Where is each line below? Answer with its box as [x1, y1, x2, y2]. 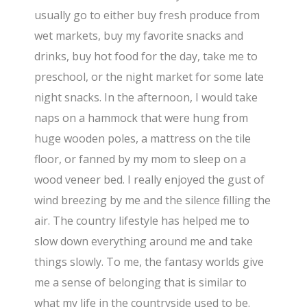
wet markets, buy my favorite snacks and [34, 27, 244, 43]
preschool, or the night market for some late [34, 69, 265, 84]
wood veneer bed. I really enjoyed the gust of [34, 171, 265, 187]
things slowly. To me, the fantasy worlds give [34, 254, 265, 269]
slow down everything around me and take [34, 233, 254, 249]
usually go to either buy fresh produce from [34, 7, 260, 23]
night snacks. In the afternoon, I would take [34, 89, 258, 105]
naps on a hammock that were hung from [34, 110, 249, 125]
